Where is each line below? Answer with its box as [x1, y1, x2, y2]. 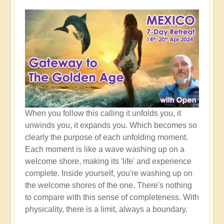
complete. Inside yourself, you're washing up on [25, 168, 192, 177]
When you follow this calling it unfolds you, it [25, 108, 181, 117]
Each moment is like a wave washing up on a [25, 144, 184, 153]
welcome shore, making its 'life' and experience [25, 156, 191, 165]
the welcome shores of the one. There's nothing [25, 180, 192, 189]
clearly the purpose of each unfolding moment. [25, 132, 188, 141]
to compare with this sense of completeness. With [25, 192, 199, 201]
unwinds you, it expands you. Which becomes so [25, 120, 197, 129]
